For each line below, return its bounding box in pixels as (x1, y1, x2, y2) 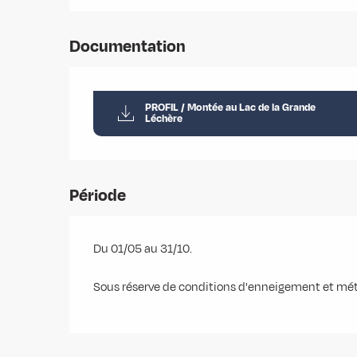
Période (69, 183, 127, 207)
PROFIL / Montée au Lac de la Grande (144, 100, 316, 116)
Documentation (69, 34, 186, 58)
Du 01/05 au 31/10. (93, 240, 193, 257)
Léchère (144, 111, 182, 127)
